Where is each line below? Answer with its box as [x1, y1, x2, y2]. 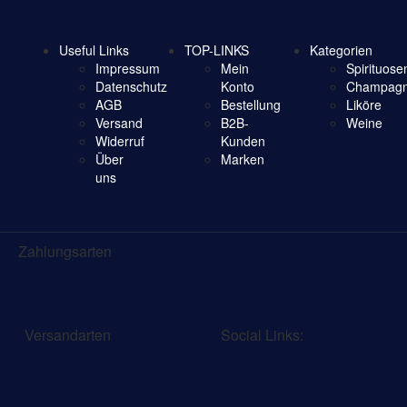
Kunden [220, 131, 265, 150]
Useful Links [59, 40, 129, 59]
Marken [220, 149, 264, 168]
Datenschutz [95, 76, 167, 95]
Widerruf [95, 131, 144, 150]
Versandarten [24, 323, 111, 345]
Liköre [345, 94, 382, 114]
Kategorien [309, 40, 372, 59]
